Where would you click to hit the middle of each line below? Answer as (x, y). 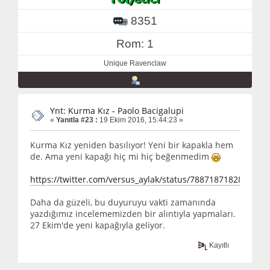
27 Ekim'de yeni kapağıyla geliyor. (98, 225)
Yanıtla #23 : (77, 120)
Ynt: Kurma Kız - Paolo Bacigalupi (117, 110)
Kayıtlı (218, 245)
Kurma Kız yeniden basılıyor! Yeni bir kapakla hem (132, 145)
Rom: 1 (135, 43)
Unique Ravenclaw (135, 63)
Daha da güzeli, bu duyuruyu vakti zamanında (123, 202)
